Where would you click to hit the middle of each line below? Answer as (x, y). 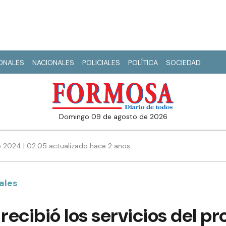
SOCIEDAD (183, 63)
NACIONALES (53, 63)
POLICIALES (101, 63)
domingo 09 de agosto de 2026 (116, 117)
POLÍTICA (143, 63)
